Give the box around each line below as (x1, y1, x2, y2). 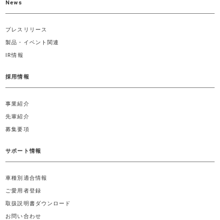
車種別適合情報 (5, 175, 47, 182)
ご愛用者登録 (5, 188, 41, 194)
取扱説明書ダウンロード (5, 200, 71, 207)
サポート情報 (5, 148, 41, 155)
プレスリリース (5, 27, 47, 33)
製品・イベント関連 (5, 39, 59, 46)
